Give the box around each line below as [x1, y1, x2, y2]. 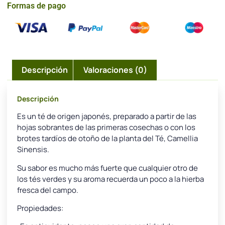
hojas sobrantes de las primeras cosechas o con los [17, 122, 195, 133]
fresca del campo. [17, 184, 78, 195]
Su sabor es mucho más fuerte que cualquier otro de [17, 162, 198, 173]
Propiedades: [17, 202, 63, 213]
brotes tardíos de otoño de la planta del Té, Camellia [17, 133, 198, 144]
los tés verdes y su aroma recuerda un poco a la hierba [17, 173, 204, 184]
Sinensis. [17, 144, 49, 155]
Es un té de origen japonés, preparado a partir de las [17, 111, 196, 122]
